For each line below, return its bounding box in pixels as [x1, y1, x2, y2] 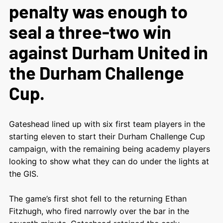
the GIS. [8, 169, 41, 179]
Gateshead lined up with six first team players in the [8, 119, 205, 129]
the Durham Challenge [8, 62, 184, 83]
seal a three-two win [8, 21, 171, 42]
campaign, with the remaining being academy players [8, 144, 210, 154]
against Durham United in [8, 41, 208, 63]
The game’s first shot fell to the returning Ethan [8, 194, 187, 204]
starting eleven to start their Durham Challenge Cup [8, 131, 205, 141]
